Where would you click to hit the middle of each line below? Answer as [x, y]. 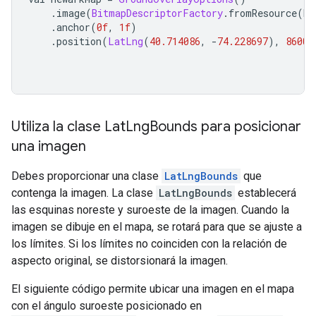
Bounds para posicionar [225, 127]
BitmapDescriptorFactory [157, 13]
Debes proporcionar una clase [86, 176]
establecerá [266, 193]
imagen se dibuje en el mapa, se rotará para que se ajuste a [157, 227]
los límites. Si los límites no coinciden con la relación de [149, 244]
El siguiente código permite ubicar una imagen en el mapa [153, 289]
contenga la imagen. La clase [84, 193]
